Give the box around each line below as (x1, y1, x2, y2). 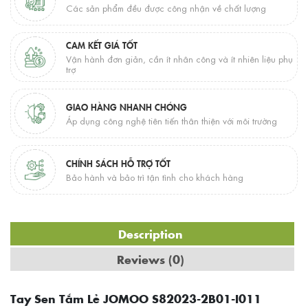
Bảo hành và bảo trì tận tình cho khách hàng (66, 170, 243, 184)
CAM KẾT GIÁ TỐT (66, 38, 137, 52)
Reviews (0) (117, 252, 184, 267)
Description (118, 226, 183, 242)
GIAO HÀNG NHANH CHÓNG (66, 100, 187, 113)
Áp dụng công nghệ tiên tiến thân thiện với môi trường (66, 113, 277, 127)
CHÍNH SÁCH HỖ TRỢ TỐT (66, 156, 170, 169)
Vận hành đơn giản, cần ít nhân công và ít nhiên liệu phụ (66, 52, 293, 66)
